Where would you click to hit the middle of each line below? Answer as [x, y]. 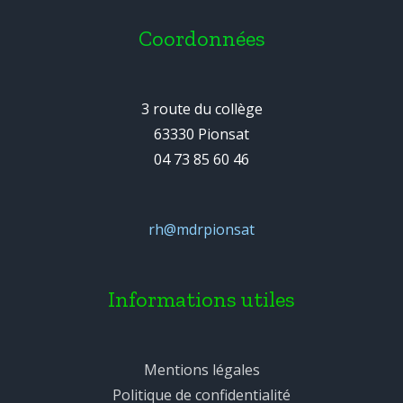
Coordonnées [201, 38]
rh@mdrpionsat [201, 229]
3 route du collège [201, 109]
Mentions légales [201, 370]
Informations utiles [201, 299]
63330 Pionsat [201, 134]
